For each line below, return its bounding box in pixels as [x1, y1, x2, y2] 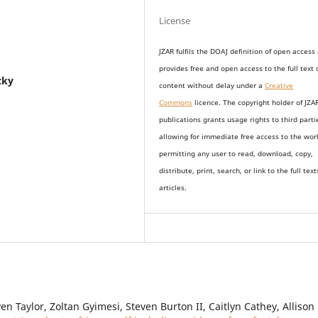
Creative [265, 81, 294, 91]
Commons [159, 98, 193, 108]
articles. [159, 183, 187, 193]
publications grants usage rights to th [159, 115, 289, 125]
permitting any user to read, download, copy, [159, 149, 314, 159]
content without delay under [159, 81, 259, 91]
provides [159, 64, 191, 74]
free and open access [190, 64, 265, 74]
